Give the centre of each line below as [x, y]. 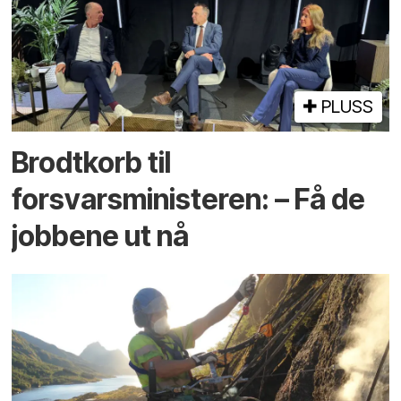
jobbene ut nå [101, 235]
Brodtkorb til [92, 162]
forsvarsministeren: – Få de [189, 199]
